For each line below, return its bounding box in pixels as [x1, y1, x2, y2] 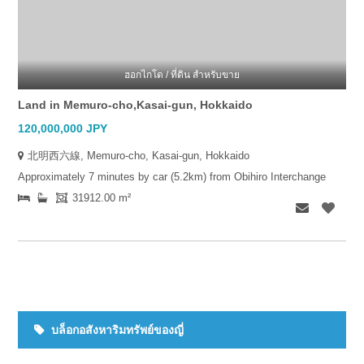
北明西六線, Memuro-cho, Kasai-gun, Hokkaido [28, 150, 250, 162]
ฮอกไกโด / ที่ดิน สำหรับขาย [124, 69, 240, 81]
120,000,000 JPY [18, 122, 108, 136]
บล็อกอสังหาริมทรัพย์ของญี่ [50, 323, 184, 337]
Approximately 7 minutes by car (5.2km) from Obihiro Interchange [18, 171, 327, 184]
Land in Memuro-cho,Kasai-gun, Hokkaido [18, 98, 253, 112]
